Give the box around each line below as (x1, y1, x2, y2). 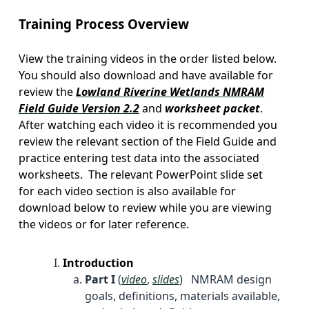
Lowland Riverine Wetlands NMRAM (76, 83, 264, 99)
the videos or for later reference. (19, 216, 189, 232)
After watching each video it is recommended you (19, 117, 277, 132)
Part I (85, 271, 115, 287)
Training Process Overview (19, 14, 189, 32)
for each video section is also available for (19, 183, 236, 199)
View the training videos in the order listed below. (19, 50, 279, 66)
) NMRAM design (179, 271, 272, 287)
